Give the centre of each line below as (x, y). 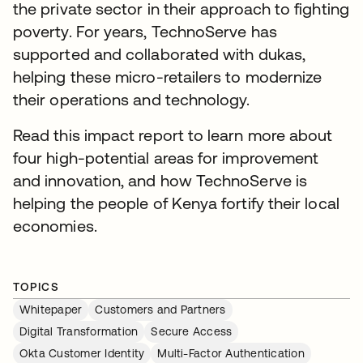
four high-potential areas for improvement (166, 158)
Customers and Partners (160, 310)
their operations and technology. (132, 99)
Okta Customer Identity (82, 353)
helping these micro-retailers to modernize (168, 77)
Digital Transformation (79, 331)
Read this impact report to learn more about (173, 135)
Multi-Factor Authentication (231, 353)
